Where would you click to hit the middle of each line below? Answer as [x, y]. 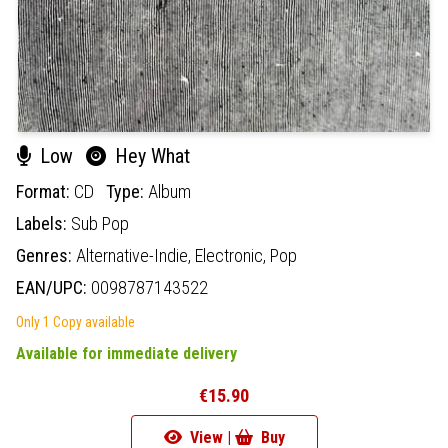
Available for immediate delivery [126, 353]
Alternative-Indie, [135, 255]
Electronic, [232, 255]
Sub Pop [100, 223]
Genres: [46, 255]
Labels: [43, 223]
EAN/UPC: [53, 287]
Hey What [150, 155]
